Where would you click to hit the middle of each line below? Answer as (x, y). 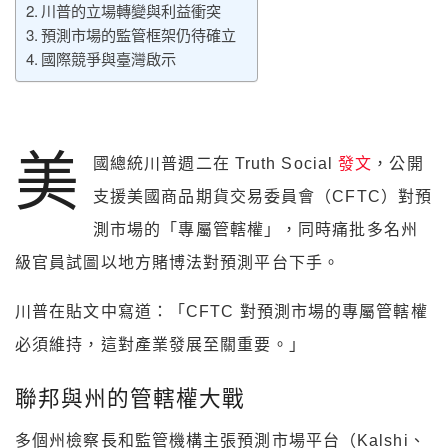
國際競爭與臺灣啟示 (109, 59)
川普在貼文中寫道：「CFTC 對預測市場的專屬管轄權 (221, 312)
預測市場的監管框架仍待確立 (139, 35)
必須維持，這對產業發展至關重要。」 (160, 345)
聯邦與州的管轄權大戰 (130, 398)
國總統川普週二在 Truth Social (215, 164)
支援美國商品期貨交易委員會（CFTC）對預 (262, 197)
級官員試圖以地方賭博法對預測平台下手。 (177, 263)
